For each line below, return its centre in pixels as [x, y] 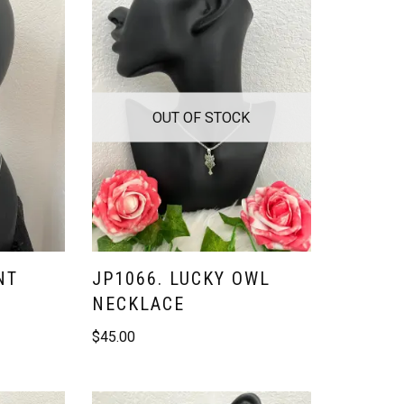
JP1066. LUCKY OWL [182, 278]
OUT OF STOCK [202, 117]
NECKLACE [139, 303]
